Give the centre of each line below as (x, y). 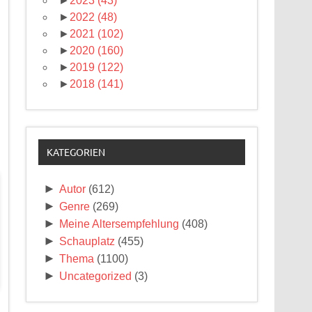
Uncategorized (96, 276)
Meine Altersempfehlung (119, 224)
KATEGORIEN (76, 152)
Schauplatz (87, 241)
